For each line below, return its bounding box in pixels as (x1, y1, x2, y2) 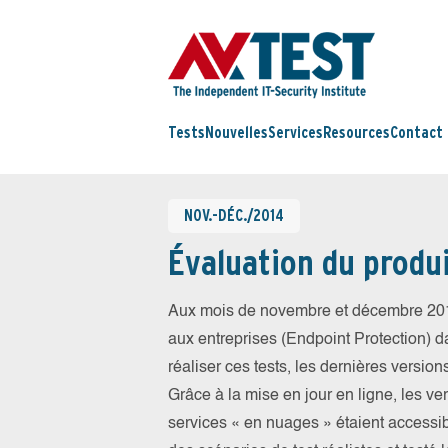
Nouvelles (205, 123, 268, 143)
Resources (323, 123, 390, 143)
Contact (390, 123, 443, 143)
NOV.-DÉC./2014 (184, 206, 284, 225)
